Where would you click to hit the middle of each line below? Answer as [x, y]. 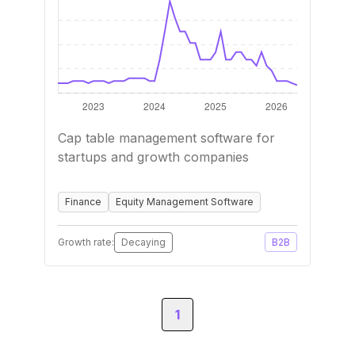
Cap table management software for [166, 138]
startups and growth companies [153, 157]
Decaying [143, 242]
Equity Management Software [185, 202]
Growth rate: [86, 242]
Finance [83, 202]
